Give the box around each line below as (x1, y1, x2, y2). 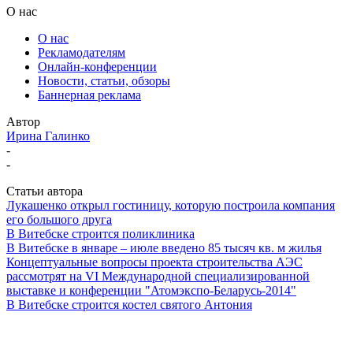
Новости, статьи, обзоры (38, 73, 170, 87)
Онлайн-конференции (38, 59, 157, 73)
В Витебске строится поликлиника (6, 226, 195, 240)
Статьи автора (6, 184, 83, 198)
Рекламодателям (38, 45, 125, 59)
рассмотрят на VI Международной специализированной (6, 269, 310, 283)
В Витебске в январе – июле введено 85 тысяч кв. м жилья (6, 240, 321, 255)
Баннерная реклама (38, 87, 141, 102)
